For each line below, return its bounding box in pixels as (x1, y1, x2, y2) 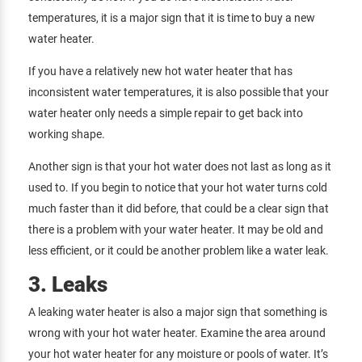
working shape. (28, 128, 105, 141)
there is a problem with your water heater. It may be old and (28, 223, 323, 237)
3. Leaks (28, 272, 107, 297)
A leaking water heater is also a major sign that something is (28, 305, 327, 319)
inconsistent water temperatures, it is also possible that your (28, 86, 329, 99)
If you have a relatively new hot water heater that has (28, 65, 293, 78)
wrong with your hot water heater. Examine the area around (28, 326, 326, 340)
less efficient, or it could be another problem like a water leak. (28, 244, 331, 258)
